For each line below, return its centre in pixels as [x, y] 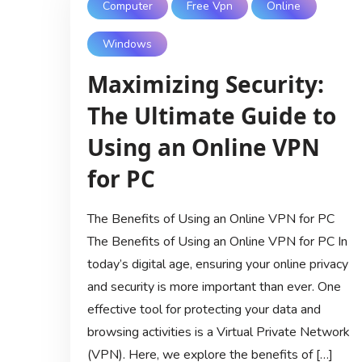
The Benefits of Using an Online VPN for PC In [217, 242]
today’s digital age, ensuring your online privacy [217, 265]
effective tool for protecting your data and [204, 310]
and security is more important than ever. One [214, 287]
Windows [127, 44]
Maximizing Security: [205, 84]
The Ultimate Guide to [211, 116]
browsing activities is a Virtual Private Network [218, 333]
